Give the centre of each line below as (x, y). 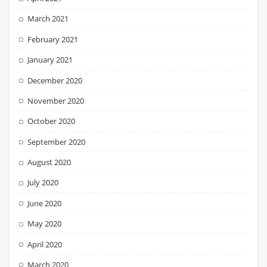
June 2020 (45, 203)
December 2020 (55, 80)
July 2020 (43, 183)
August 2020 (49, 162)
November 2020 (56, 100)
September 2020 (57, 142)
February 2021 (53, 39)
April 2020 (45, 244)
